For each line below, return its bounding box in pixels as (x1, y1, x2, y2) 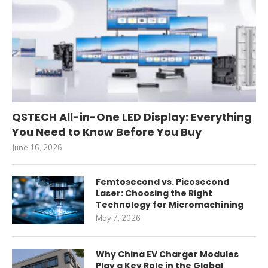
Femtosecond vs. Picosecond (96, 176, 229, 188)
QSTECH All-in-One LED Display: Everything (12, 109, 252, 125)
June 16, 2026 (12, 142, 62, 153)
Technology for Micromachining (96, 199, 243, 211)
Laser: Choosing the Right (96, 187, 212, 200)
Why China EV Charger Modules (96, 248, 239, 261)
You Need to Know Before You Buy (12, 124, 202, 140)
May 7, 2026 (96, 213, 141, 223)
